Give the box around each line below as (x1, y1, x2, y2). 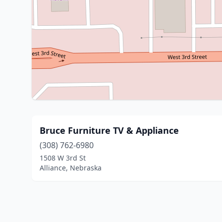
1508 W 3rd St (40, 153, 86, 163)
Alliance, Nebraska (40, 163, 102, 172)
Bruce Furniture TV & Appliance (40, 124, 179, 136)
